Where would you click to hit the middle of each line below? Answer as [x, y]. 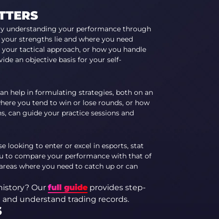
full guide [67, 187]
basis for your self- [90, 60]
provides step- [116, 187]
